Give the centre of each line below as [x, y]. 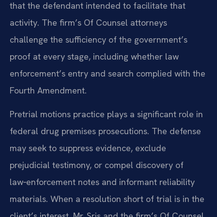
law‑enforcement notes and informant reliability [102, 182]
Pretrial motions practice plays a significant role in [106, 114]
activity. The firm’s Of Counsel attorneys [88, 22]
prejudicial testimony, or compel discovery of [97, 165]
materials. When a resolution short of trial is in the [107, 199]
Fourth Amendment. [48, 90]
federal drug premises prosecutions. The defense [105, 131]
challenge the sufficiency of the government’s [99, 39]
